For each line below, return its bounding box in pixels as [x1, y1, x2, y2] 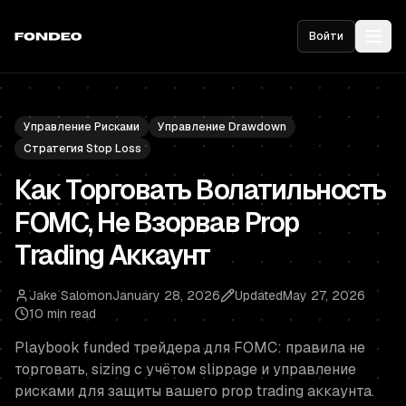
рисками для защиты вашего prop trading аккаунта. [14, 382, 374, 401]
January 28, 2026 [112, 287, 220, 304]
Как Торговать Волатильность [14, 172, 386, 208]
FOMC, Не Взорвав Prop [14, 205, 299, 240]
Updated [235, 287, 283, 304]
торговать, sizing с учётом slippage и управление [14, 360, 356, 379]
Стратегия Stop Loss [24, 141, 141, 156]
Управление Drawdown [158, 120, 286, 134]
